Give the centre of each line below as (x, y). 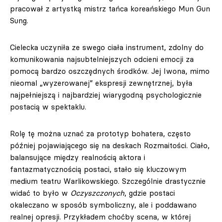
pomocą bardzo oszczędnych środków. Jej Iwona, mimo (110, 71)
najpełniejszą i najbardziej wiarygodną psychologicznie (106, 95)
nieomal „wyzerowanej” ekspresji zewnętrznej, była (101, 83)
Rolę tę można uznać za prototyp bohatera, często (100, 134)
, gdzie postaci (150, 193)
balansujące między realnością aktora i (78, 157)
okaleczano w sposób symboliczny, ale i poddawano (103, 205)
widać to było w (40, 193)
